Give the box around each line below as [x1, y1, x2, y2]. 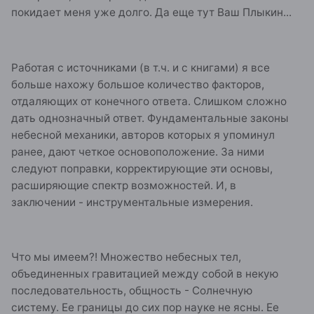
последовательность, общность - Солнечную [11, 284, 253, 298]
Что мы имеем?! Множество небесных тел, [11, 250, 241, 264]
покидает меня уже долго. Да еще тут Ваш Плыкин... [11, 5, 292, 19]
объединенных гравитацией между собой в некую [11, 267, 279, 281]
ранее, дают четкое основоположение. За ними [11, 144, 264, 158]
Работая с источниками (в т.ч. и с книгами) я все [11, 60, 270, 74]
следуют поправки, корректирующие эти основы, [11, 161, 273, 175]
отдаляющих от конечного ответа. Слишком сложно [11, 94, 287, 108]
